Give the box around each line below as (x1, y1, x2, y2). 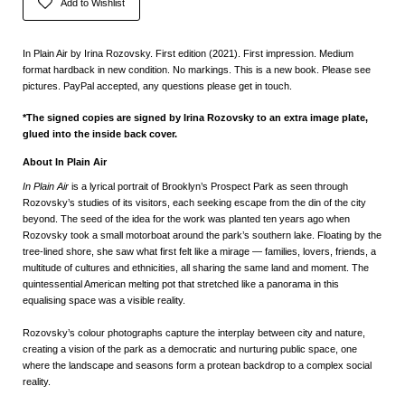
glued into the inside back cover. (23, 127, 177, 139)
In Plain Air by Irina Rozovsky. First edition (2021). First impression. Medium (23, 47, 353, 59)
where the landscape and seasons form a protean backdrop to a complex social (23, 359, 372, 371)
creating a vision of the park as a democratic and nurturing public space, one (23, 343, 357, 354)
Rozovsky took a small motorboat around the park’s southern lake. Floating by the (23, 229, 381, 240)
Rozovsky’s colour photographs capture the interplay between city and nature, (23, 326, 365, 338)
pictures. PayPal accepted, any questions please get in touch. (23, 80, 292, 91)
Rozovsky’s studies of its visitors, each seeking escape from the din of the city (23, 196, 366, 208)
